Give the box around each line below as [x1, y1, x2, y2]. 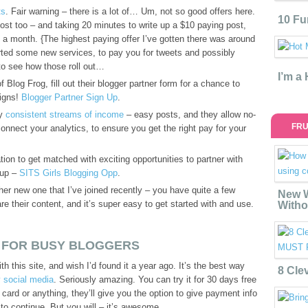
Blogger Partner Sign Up [21, 92, 118, 102]
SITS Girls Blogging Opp [19, 168, 118, 178]
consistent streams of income [5, 109, 124, 120]
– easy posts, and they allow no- [124, 109, 256, 120]
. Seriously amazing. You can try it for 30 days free [54, 274, 256, 285]
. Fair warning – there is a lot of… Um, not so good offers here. [5, 6, 255, 16]
